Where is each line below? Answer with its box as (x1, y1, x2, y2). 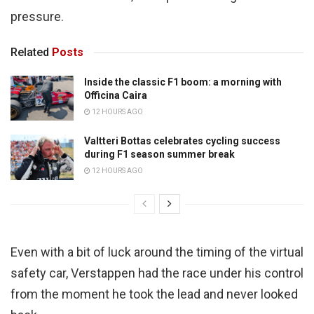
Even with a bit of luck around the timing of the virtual (11, 244, 303, 259)
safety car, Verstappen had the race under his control (11, 265, 303, 280)
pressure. (11, 9, 67, 25)
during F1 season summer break (84, 149, 235, 161)
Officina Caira (84, 90, 147, 102)
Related (11, 46, 49, 60)
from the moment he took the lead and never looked (11, 286, 298, 301)
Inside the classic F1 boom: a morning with (84, 76, 282, 88)
